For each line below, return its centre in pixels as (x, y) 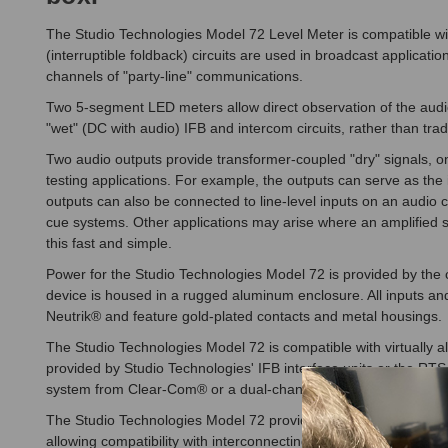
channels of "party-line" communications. (174, 76)
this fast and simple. (109, 243)
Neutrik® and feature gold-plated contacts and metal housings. (244, 316)
